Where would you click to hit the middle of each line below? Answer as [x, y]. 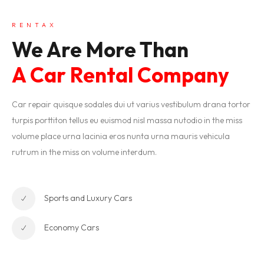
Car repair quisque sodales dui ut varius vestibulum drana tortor [131, 104]
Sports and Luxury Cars [88, 198]
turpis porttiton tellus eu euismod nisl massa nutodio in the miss [127, 120]
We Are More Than [100, 49]
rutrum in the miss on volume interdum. [84, 152]
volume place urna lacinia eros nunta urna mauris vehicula [121, 136]
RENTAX [34, 25]
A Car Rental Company [121, 75]
